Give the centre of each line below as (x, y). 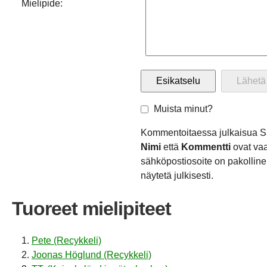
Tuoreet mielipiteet (91, 209)
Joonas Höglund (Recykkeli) (91, 254)
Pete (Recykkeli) (66, 240)
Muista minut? (183, 109)
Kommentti (206, 147)
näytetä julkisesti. (177, 176)
